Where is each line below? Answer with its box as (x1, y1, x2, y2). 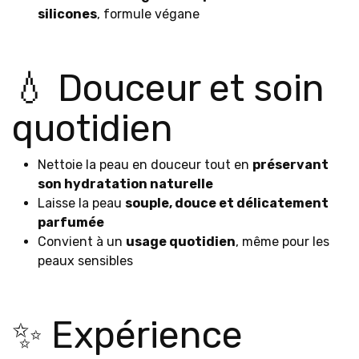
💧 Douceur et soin (12, 67, 325, 111)
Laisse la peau (38, 196, 125, 211)
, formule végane (97, 6, 200, 22)
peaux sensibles (38, 253, 133, 268)
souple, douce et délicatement (125, 196, 329, 211)
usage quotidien (126, 234, 236, 249)
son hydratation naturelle (38, 176, 213, 192)
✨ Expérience (12, 313, 243, 357)
